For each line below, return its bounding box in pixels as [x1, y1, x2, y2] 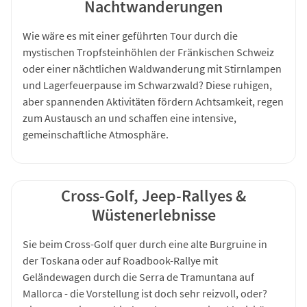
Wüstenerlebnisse [91, 204, 216, 225]
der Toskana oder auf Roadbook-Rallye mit [23, 253, 218, 267]
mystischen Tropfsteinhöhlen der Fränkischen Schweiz [23, 45, 274, 59]
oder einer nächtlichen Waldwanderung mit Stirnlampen [23, 61, 282, 75]
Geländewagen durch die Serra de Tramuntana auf [23, 269, 254, 284]
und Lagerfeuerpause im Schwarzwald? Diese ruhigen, [23, 77, 272, 92]
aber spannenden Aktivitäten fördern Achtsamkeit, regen [23, 94, 284, 108]
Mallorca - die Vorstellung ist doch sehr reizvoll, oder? [23, 286, 267, 300]
